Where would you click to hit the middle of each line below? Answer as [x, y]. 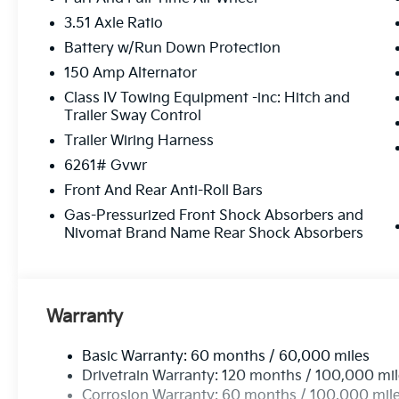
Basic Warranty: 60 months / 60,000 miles [226, 357]
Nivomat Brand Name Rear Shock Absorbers [214, 234]
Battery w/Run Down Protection [173, 49]
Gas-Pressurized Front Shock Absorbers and [214, 216]
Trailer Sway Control [133, 117]
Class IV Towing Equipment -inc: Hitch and [208, 99]
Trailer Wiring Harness [139, 142]
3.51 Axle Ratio [114, 24]
